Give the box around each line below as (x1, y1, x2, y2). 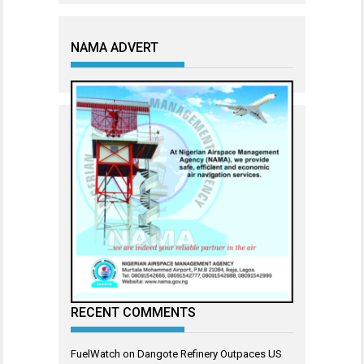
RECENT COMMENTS (71, 304, 196, 320)
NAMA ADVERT (71, 39, 158, 55)
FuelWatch (71, 347, 120, 360)
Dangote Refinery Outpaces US (137, 347, 282, 360)
